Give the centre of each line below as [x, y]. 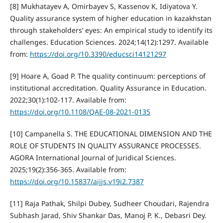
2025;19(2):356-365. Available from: [68, 170]
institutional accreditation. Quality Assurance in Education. [108, 88]
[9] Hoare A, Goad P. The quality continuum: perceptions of [108, 76]
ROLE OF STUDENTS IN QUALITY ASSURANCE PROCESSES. [105, 146]
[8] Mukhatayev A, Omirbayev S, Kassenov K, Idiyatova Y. [104, 6]
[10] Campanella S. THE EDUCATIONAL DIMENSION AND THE [111, 134]
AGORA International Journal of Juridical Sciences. [93, 158]
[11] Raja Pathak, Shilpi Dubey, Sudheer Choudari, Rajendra [109, 204]
